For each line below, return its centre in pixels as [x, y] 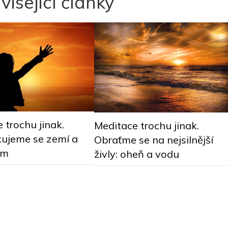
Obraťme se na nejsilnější [153, 139]
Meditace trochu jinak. [146, 125]
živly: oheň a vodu [136, 154]
